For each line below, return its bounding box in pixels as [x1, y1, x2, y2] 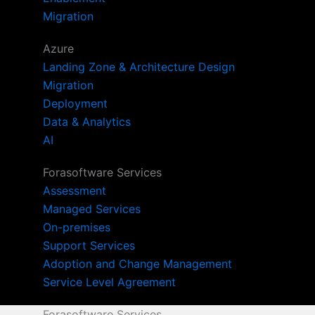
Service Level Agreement [43, 274, 176, 289]
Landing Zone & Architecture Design [43, 59, 236, 74]
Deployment [43, 96, 108, 110]
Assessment [43, 183, 107, 198]
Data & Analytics [43, 114, 131, 129]
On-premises [43, 219, 111, 234]
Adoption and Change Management [43, 256, 233, 271]
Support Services [43, 238, 136, 252]
